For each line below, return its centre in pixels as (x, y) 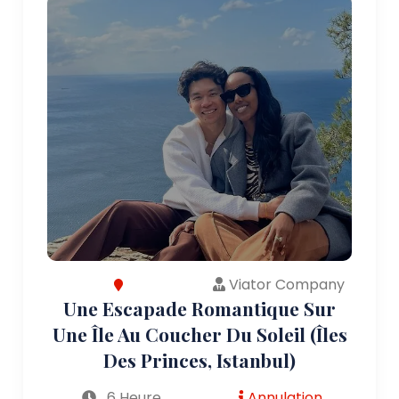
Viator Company (285, 284)
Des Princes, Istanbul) (199, 359)
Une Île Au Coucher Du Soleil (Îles (199, 334)
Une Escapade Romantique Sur (199, 308)
